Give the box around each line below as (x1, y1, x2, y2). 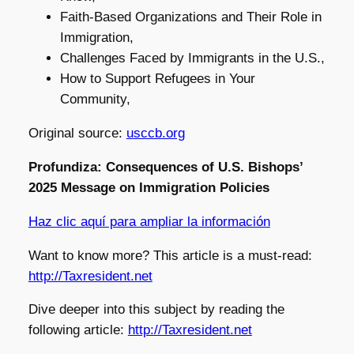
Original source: (28, 126, 126, 141)
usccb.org (126, 126, 185, 141)
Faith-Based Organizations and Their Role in (59, 9, 322, 25)
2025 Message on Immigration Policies (28, 179, 269, 195)
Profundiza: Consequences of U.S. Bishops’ (28, 159, 303, 175)
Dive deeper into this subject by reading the (28, 302, 284, 318)
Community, (59, 92, 130, 107)
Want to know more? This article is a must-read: (28, 247, 312, 263)
